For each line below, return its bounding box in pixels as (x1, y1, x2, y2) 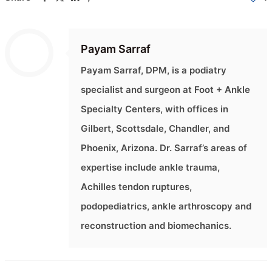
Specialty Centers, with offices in (81, 103, 228, 115)
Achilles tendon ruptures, (81, 181, 192, 193)
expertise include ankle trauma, (81, 161, 220, 174)
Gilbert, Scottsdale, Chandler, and (81, 123, 229, 135)
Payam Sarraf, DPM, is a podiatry (81, 64, 226, 76)
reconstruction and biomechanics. (81, 220, 231, 232)
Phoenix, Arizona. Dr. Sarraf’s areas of (81, 142, 247, 154)
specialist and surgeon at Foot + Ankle (81, 84, 250, 96)
